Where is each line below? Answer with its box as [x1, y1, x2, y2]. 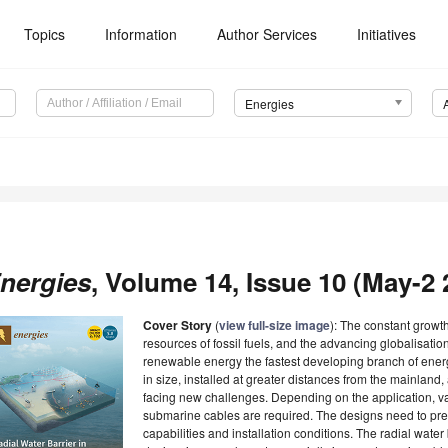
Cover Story [143, 316, 212, 335]
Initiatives [357, 24, 417, 44]
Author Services [217, 24, 318, 44]
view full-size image [219, 316, 330, 335]
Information [105, 24, 178, 44]
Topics [24, 24, 66, 44]
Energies [244, 95, 294, 113]
